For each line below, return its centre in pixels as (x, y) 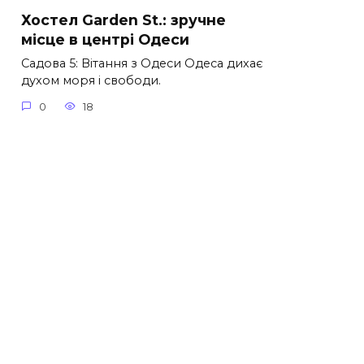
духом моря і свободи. (91, 81)
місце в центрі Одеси (105, 40)
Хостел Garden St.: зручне (123, 20)
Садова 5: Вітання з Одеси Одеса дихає (142, 64)
